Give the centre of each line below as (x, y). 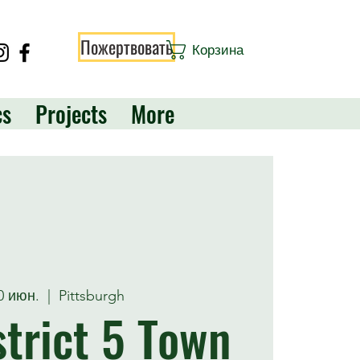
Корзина (219, 49)
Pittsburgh (92, 296)
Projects (71, 114)
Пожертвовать (127, 47)
